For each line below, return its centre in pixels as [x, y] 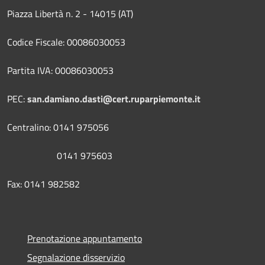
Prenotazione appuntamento [85, 238]
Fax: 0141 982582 [45, 184]
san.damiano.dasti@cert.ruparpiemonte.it [114, 98]
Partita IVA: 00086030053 [60, 70]
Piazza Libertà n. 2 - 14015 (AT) [70, 13]
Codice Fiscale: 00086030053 [67, 42]
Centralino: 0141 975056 [59, 127]
